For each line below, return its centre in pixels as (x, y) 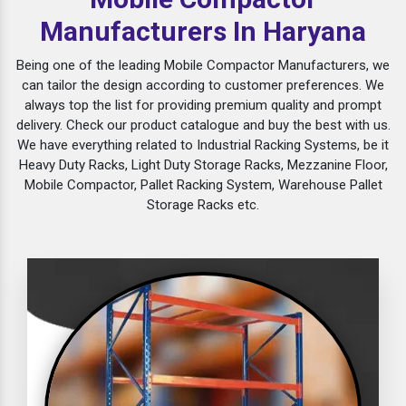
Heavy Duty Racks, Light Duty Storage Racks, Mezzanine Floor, (203, 165)
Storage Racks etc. (203, 205)
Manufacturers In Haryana (203, 32)
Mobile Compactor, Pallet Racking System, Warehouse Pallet (203, 185)
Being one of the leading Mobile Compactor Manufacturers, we (203, 66)
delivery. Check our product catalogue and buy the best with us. (203, 126)
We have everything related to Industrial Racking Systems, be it (203, 145)
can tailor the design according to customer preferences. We (203, 86)
